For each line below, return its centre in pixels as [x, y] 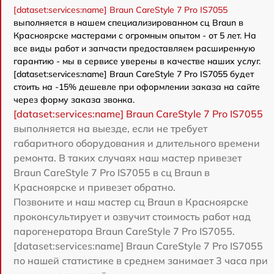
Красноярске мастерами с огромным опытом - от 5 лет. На [135, 35]
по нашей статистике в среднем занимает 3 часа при [141, 260]
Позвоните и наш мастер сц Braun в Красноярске [131, 202]
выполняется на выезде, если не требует [110, 128]
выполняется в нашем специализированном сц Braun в [128, 22]
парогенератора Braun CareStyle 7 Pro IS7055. [124, 231]
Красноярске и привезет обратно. [94, 187]
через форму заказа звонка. [74, 99]
